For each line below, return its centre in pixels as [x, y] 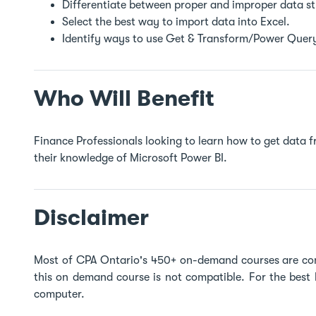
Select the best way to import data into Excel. [177, 22]
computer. [59, 294]
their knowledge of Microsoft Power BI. [130, 158]
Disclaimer [91, 218]
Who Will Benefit [124, 98]
